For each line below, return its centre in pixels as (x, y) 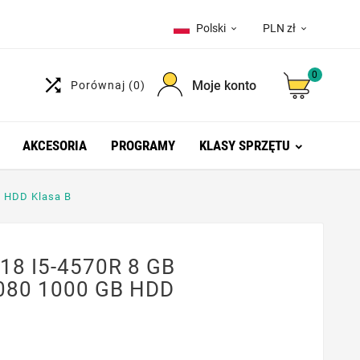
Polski (211, 28)
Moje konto (224, 85)
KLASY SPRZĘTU (244, 145)
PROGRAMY (143, 145)
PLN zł (279, 28)
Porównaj (99, 85)
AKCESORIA (54, 145)
